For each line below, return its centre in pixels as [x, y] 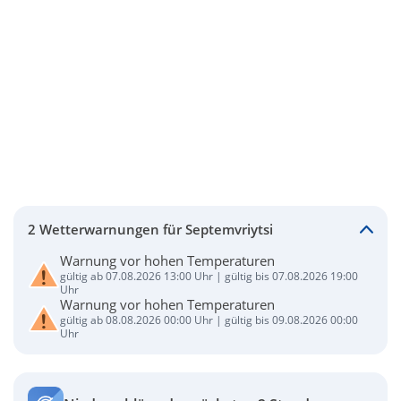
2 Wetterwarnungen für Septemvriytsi [150, 229]
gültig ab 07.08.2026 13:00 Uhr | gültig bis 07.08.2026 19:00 [209, 276]
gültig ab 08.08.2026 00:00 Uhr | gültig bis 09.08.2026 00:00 [209, 320]
